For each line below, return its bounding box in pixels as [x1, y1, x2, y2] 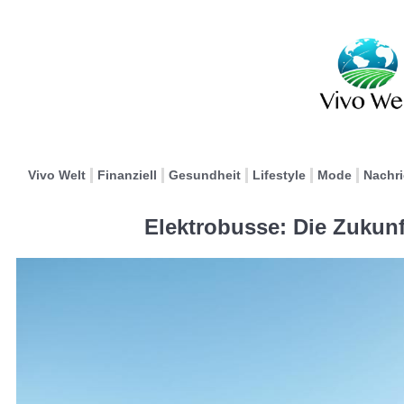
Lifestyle [252, 168, 306, 182]
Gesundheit [169, 168, 241, 182]
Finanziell [97, 168, 157, 182]
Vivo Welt [28, 168, 86, 182]
